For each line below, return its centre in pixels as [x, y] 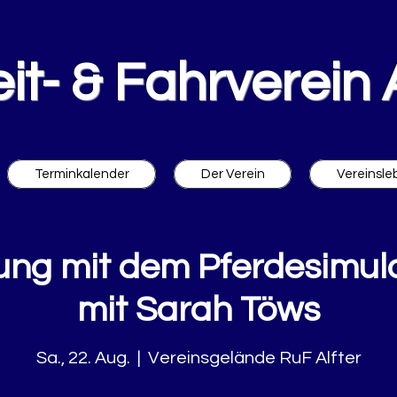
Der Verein [233, 174]
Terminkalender [82, 174]
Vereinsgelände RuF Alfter [254, 358]
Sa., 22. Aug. [83, 358]
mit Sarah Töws [198, 310]
